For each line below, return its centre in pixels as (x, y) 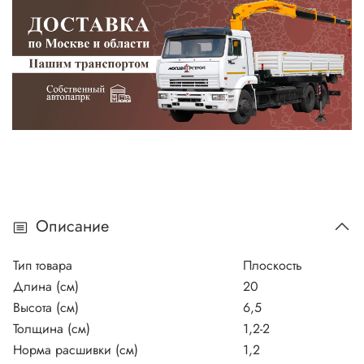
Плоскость (273, 265)
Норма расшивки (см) (76, 349)
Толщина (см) (52, 328)
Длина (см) (46, 286)
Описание (72, 227)
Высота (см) (46, 307)
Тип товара (43, 265)
